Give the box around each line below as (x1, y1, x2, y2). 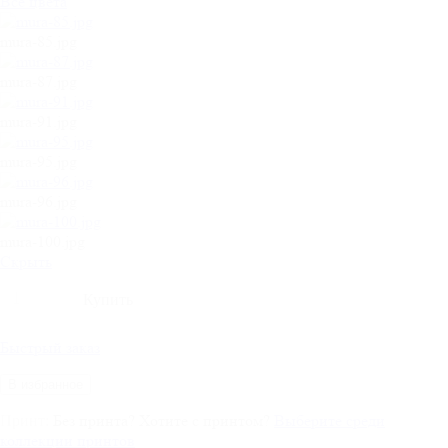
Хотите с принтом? (139, 410, 274, 430)
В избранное (8, 376, 83, 392)
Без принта (49, 410, 128, 430)
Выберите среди (274, 410, 385, 430)
